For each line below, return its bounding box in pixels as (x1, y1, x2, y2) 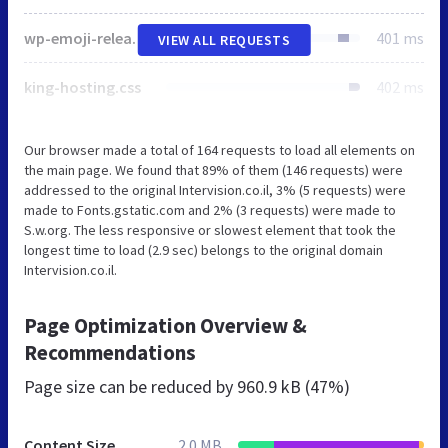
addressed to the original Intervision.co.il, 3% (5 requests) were (24, 180, 406, 199)
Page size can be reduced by (24, 374, 237, 398)
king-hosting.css (24, 76, 141, 97)
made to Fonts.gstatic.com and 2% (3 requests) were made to (24, 200, 396, 219)
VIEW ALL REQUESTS (157, 30, 291, 49)
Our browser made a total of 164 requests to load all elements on (24, 140, 415, 159)
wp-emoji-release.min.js (132, 27, 148, 48)
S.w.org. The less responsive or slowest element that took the (24, 220, 396, 239)
